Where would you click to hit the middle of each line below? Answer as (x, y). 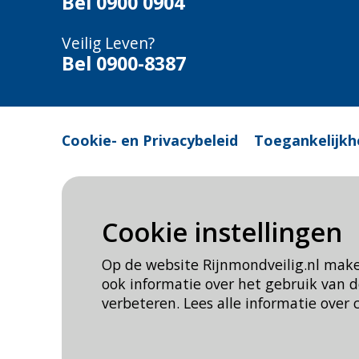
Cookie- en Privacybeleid (150, 140)
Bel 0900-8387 (124, 63)
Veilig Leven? (108, 43)
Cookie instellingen (222, 232)
